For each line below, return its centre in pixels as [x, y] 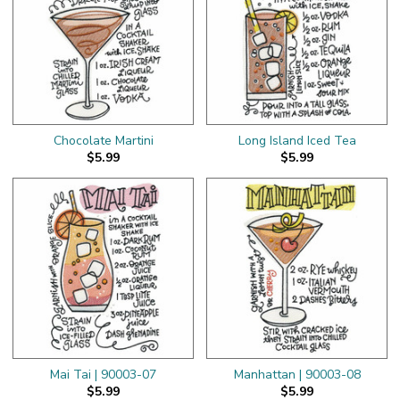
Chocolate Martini [103, 140]
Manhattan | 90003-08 [297, 374]
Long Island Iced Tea [297, 140]
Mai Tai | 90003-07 [103, 374]
